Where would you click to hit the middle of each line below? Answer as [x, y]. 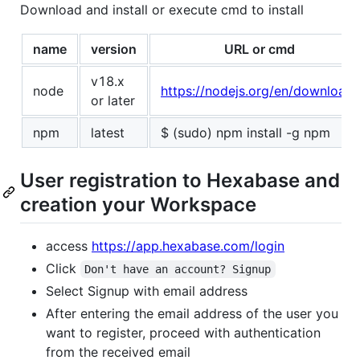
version [114, 49]
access [69, 246]
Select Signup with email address [147, 291]
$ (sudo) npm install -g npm [245, 132]
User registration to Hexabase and [180, 180]
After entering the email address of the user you [192, 314]
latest [108, 132]
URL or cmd [260, 49]
